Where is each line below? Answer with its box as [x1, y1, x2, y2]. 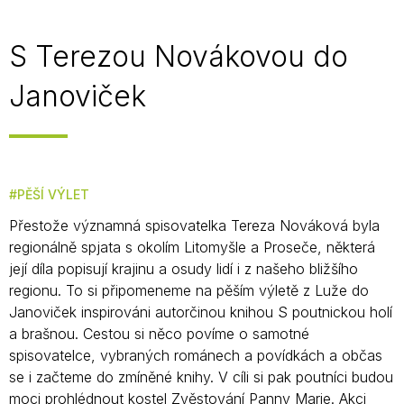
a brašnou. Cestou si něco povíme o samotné [9, 325, 309, 343]
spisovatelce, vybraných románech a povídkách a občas [9, 346, 382, 364]
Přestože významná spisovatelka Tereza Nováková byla [9, 216, 380, 234]
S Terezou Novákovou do [9, 39, 348, 74]
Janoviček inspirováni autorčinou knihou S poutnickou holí [9, 303, 392, 321]
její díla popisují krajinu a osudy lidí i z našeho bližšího [9, 260, 358, 278]
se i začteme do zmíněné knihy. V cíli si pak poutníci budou [9, 368, 393, 386]
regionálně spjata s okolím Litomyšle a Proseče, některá [9, 238, 375, 256]
